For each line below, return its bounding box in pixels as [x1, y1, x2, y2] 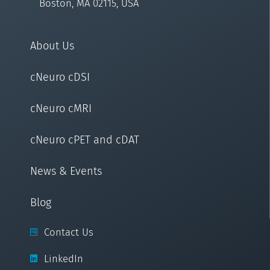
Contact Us [43, 226, 93, 239]
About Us [30, 39, 74, 53]
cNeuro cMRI [30, 102, 92, 116]
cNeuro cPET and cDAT [30, 133, 139, 147]
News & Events [30, 165, 102, 178]
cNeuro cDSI [30, 71, 90, 84]
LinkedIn [43, 253, 83, 265]
